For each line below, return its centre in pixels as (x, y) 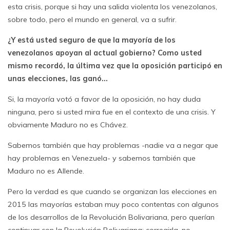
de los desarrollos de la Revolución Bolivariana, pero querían (111, 217)
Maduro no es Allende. (46, 171)
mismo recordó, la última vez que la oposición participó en (115, 66)
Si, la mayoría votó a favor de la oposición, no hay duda (104, 99)
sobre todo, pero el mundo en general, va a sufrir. (92, 20)
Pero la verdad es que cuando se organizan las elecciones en (112, 191)
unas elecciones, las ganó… (58, 79)
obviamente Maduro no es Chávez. (68, 125)
